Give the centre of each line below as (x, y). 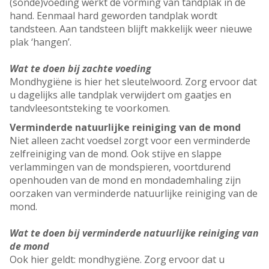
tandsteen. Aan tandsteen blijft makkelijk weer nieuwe (131, 29)
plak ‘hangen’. (42, 42)
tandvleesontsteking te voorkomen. (90, 108)
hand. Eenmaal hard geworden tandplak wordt (113, 16)
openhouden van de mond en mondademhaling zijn (125, 180)
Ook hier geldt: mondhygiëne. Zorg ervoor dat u (117, 260)
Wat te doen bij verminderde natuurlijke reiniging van (134, 233)
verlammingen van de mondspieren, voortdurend (120, 167)
